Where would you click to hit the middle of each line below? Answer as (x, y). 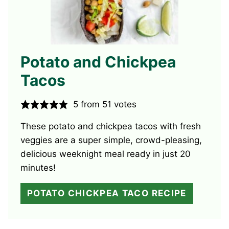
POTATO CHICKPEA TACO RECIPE (107, 193)
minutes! (38, 168)
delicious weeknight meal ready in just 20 (106, 154)
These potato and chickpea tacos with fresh (111, 127)
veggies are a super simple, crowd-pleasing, (111, 140)
